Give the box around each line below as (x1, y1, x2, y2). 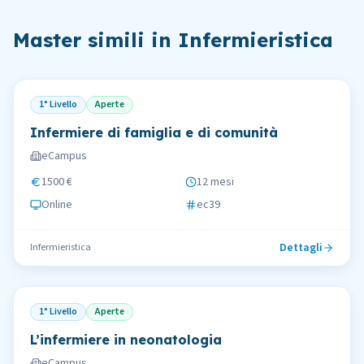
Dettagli (279, 240, 323, 256)
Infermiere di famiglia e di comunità (30, 124, 278, 141)
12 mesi (197, 174, 234, 190)
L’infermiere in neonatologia (30, 331, 222, 348)
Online (41, 197, 72, 213)
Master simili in (13, 28, 178, 52)
